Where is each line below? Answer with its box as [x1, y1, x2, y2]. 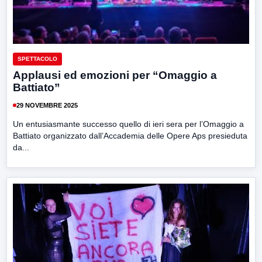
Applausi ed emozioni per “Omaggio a [13, 69, 217, 82]
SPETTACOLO [18, 56, 57, 63]
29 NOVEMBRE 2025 [16, 101, 78, 109]
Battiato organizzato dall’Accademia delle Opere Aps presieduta [13, 131, 247, 141]
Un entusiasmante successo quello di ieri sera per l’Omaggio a [13, 119, 244, 129]
